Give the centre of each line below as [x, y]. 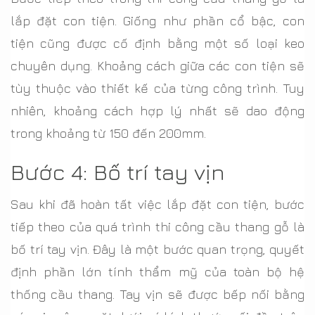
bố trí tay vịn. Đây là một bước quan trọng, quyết [157, 250]
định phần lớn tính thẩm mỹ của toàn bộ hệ [157, 272]
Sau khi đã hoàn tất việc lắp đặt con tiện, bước [157, 205]
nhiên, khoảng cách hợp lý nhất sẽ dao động [157, 111]
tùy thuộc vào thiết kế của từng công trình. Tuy [157, 89]
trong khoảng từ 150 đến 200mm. [108, 134]
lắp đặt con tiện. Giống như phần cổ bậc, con [157, 21]
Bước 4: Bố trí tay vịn [118, 172]
